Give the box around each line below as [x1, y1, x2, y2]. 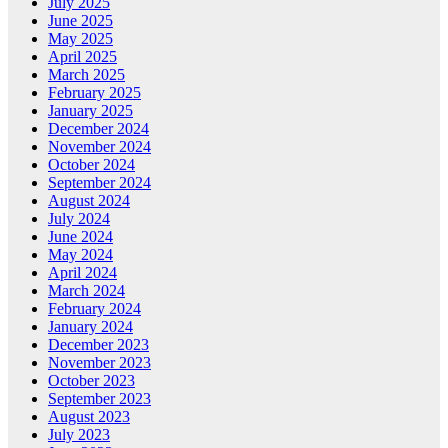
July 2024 [48, 210, 110, 228]
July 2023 [48, 426, 110, 444]
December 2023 [48, 336, 149, 354]
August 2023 [48, 408, 130, 426]
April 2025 [48, 48, 117, 66]
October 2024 [48, 156, 135, 174]
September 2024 [48, 174, 151, 192]
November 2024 [48, 138, 151, 156]
